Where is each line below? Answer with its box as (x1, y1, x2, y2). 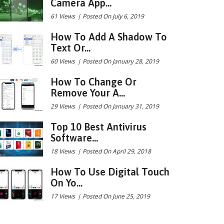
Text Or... (50, 42, 90, 53)
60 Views (50, 57, 75, 65)
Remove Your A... (50, 87, 125, 98)
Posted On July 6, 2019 (82, 12, 144, 20)
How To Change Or (50, 76, 136, 87)
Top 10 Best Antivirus (50, 121, 146, 132)
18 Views (50, 147, 75, 155)
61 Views (50, 12, 75, 20)
